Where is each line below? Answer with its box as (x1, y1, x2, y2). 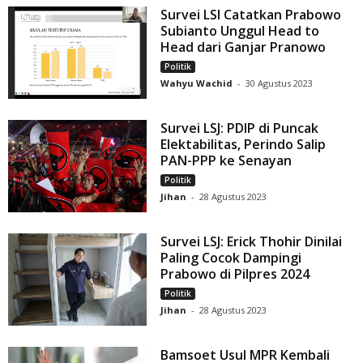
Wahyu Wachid (160, 77, 233, 90)
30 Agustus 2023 (246, 77, 314, 90)
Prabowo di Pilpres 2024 (160, 265, 310, 284)
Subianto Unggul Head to (160, 22, 320, 41)
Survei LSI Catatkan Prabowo (160, 6, 342, 24)
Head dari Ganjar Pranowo (160, 38, 327, 57)
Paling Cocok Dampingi (160, 249, 302, 267)
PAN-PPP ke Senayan (160, 152, 293, 170)
